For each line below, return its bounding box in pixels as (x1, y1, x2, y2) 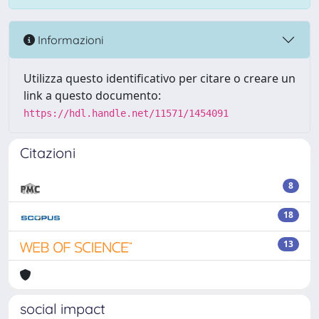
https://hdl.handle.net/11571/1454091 (23, 108, 229, 119)
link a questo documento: (23, 88, 161, 103)
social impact (20, 300, 105, 318)
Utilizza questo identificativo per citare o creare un (23, 70, 296, 86)
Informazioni (35, 32, 103, 47)
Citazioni (20, 144, 75, 162)
